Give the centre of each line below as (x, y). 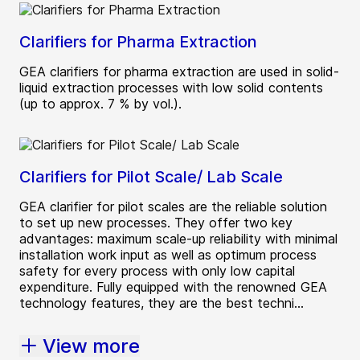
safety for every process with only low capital (157, 270)
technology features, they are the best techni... (162, 303)
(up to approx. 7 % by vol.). (100, 103)
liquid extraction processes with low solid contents (171, 87)
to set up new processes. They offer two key (156, 222)
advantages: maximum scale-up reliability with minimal (178, 238)
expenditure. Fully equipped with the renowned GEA (173, 286)
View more (91, 346)
